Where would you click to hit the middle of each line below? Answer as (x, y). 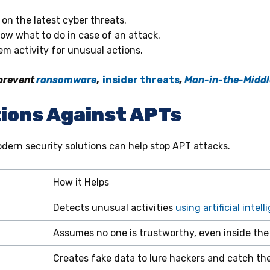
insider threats (141, 80)
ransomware (66, 80)
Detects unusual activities (114, 207)
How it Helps (81, 182)
